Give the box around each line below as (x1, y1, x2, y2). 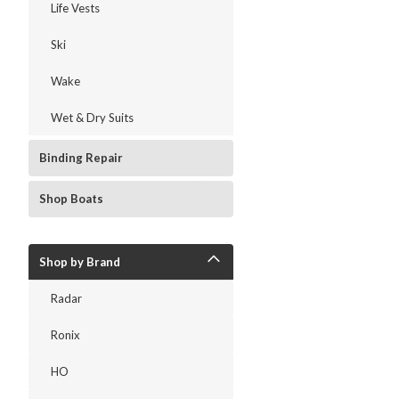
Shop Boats (39, 191, 103, 206)
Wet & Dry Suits (51, 110, 134, 125)
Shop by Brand (39, 255, 120, 269)
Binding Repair (39, 151, 123, 165)
